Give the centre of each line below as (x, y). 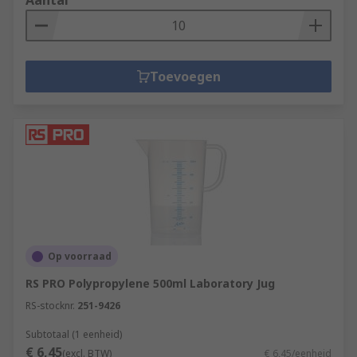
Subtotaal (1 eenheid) (74, 334)
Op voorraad (80, 256)
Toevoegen (185, 76)
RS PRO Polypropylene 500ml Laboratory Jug (150, 283)
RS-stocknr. (50, 306)
